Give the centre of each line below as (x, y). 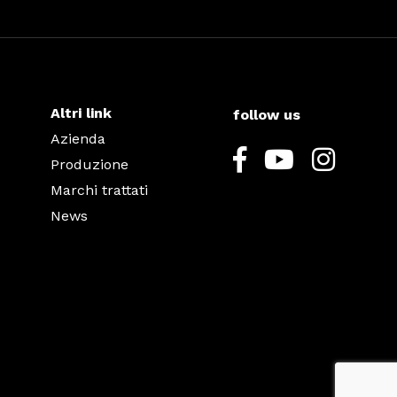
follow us (267, 115)
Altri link (81, 113)
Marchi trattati (99, 190)
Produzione (89, 164)
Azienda (78, 139)
